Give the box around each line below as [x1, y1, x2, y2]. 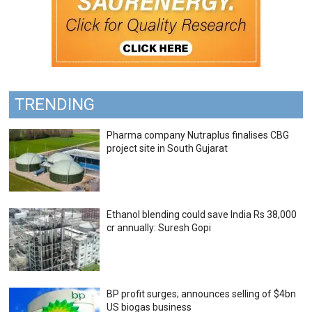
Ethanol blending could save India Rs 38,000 [107, 209, 297, 221]
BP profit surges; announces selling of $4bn [107, 288, 297, 300]
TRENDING [15, 95, 95, 115]
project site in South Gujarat [107, 143, 228, 155]
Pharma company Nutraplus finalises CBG [107, 130, 290, 141]
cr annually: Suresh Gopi [107, 222, 212, 234]
